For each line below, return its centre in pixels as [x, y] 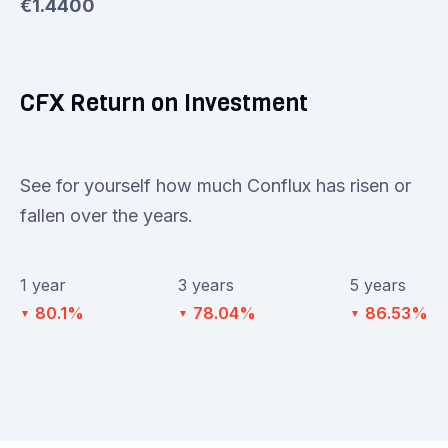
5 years [378, 284]
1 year [43, 284]
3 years [206, 284]
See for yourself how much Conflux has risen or [215, 185]
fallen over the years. [106, 215]
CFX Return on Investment [164, 103]
